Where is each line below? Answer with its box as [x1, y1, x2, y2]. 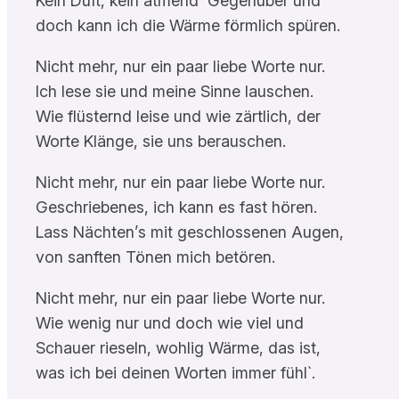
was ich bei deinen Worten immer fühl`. [36, 362, 315, 382]
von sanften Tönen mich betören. [36, 247, 275, 266]
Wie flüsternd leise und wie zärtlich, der [36, 106, 321, 126]
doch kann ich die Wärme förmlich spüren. [36, 15, 340, 35]
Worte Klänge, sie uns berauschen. [36, 131, 286, 151]
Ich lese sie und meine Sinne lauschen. [36, 81, 313, 101]
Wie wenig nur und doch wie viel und [36, 313, 304, 332]
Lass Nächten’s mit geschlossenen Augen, [36, 222, 344, 241]
